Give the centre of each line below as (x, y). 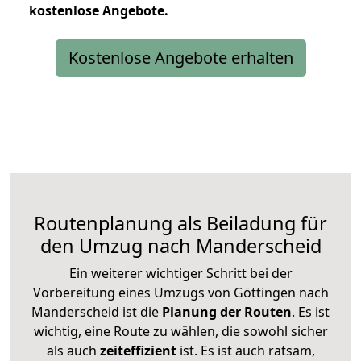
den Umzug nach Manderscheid (180, 245)
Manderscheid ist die (95, 311)
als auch (73, 350)
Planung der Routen (225, 311)
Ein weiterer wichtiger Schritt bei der (180, 273)
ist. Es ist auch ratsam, (245, 350)
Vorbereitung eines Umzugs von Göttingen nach (180, 292)
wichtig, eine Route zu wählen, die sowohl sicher (180, 331)
